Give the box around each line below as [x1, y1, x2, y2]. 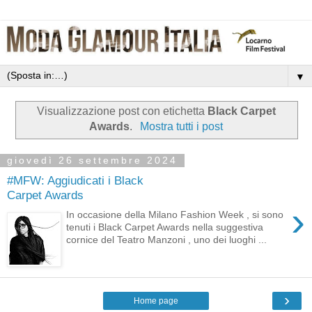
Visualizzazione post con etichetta [36, 105, 208, 118]
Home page [134, 296, 178, 306]
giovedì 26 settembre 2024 [7, 155, 178, 166]
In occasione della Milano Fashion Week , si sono [66, 209, 284, 221]
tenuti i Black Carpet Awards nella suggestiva [66, 221, 264, 233]
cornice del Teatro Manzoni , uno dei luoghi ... [66, 234, 267, 246]
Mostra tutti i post [139, 120, 223, 133]
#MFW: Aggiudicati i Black [7, 173, 143, 187]
